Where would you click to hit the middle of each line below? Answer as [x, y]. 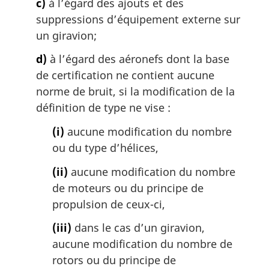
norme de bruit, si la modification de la [135, 92]
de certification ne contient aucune [125, 75]
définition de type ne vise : [103, 108]
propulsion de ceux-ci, [109, 204]
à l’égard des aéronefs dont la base [138, 59]
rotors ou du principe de [114, 260]
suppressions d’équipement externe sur [138, 19]
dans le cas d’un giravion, [138, 228]
